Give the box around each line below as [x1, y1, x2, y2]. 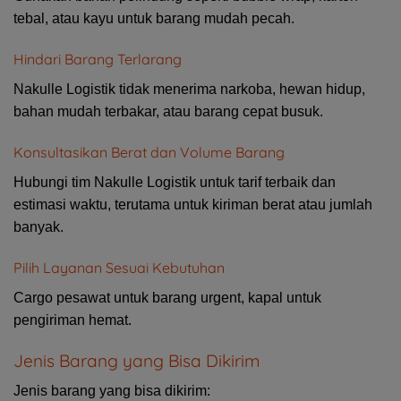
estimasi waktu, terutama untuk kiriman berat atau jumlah [13, 197, 372, 213]
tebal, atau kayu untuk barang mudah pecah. [13, 11, 294, 27]
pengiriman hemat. [13, 311, 132, 328]
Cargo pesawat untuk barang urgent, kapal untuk [13, 289, 321, 305]
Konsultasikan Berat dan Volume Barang [13, 143, 285, 162]
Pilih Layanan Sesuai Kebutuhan [13, 258, 225, 277]
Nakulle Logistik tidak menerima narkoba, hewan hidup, [13, 81, 365, 98]
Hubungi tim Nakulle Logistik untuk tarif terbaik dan [13, 175, 336, 191]
